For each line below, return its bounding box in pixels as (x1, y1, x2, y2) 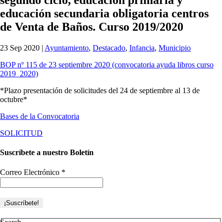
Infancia (129, 43, 155, 52)
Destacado (93, 43, 125, 52)
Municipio (159, 43, 191, 52)
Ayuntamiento (45, 43, 89, 52)
